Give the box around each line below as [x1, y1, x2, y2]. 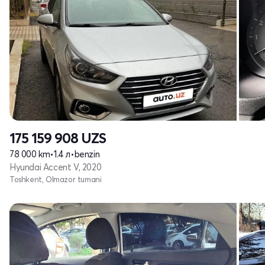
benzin [74, 148, 100, 160]
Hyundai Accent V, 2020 [9, 161, 102, 173]
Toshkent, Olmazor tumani [9, 174, 102, 184]
